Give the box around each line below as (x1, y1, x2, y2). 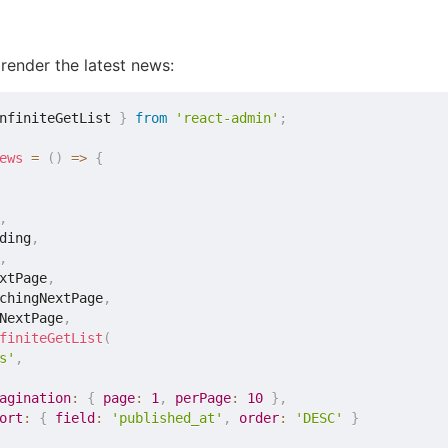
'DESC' (295, 410, 344, 427)
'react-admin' (175, 110, 280, 127)
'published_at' (111, 410, 224, 427)
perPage (175, 390, 232, 407)
